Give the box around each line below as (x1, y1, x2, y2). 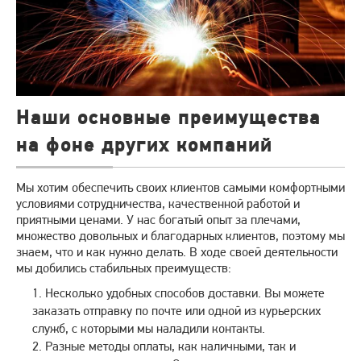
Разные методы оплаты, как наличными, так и (45, 338, 296, 354)
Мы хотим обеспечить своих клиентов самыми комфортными (16, 179, 345, 195)
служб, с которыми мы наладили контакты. (32, 320, 265, 336)
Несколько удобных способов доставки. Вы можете (45, 284, 325, 301)
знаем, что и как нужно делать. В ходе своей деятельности (16, 243, 338, 259)
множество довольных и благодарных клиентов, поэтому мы (16, 227, 345, 243)
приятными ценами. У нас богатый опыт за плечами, (16, 211, 301, 227)
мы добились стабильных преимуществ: (16, 259, 231, 276)
